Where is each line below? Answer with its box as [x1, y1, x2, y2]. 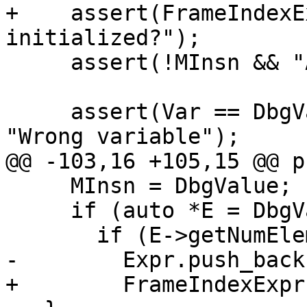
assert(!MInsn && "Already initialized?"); [5, 50, 71, 75]
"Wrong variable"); [5, 124, 240, 149]
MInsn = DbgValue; [5, 173, 71, 199]
